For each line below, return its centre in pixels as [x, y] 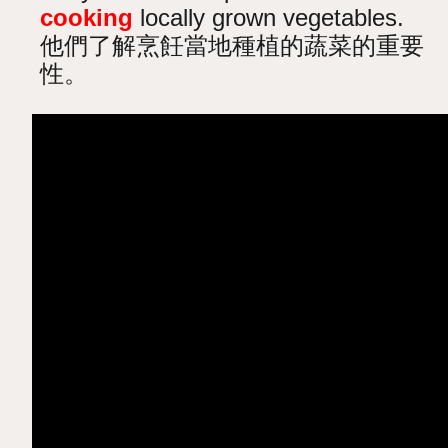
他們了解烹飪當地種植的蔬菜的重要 [232, 45]
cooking [87, 17]
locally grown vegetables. [269, 17]
